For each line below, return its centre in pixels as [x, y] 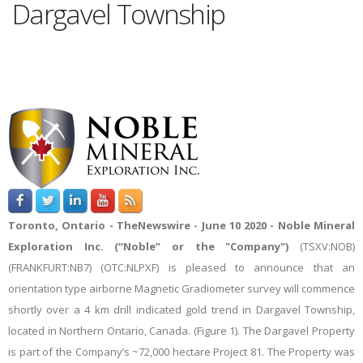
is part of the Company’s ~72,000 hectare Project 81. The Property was [181, 352]
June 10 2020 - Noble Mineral [277, 225]
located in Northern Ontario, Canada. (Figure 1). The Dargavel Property [181, 331]
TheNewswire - [157, 225]
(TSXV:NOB [326, 246]
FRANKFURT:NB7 [50, 267]
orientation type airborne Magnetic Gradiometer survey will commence [181, 288]
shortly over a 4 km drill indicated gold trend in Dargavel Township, [181, 310]
